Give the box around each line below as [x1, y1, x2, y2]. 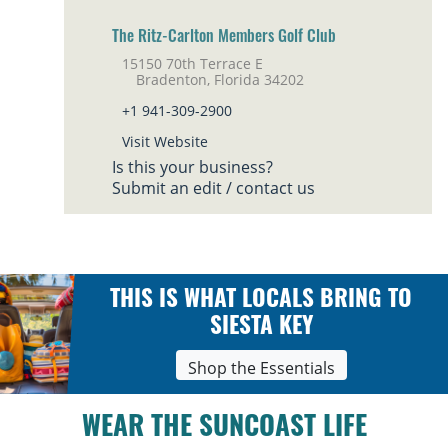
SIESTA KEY [209, 316, 313, 340]
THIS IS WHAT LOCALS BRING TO [110, 289, 413, 313]
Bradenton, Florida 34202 [112, 69, 304, 89]
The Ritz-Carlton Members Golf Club [112, 29, 336, 46]
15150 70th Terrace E [122, 53, 263, 73]
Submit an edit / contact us [112, 176, 315, 199]
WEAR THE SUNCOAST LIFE [81, 415, 367, 443]
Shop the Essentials [187, 356, 335, 379]
